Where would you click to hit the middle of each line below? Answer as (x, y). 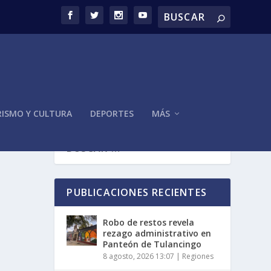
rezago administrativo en (157, 233)
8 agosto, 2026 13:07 (139, 256)
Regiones (198, 256)
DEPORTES (112, 113)
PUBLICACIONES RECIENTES (137, 193)
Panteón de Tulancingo (152, 244)
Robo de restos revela (149, 223)
